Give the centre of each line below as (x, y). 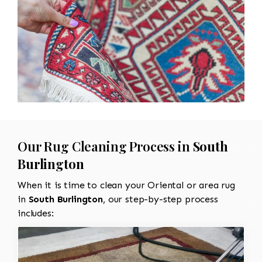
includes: (36, 213)
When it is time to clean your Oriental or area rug (126, 185)
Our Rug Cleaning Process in (105, 146)
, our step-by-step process (160, 199)
